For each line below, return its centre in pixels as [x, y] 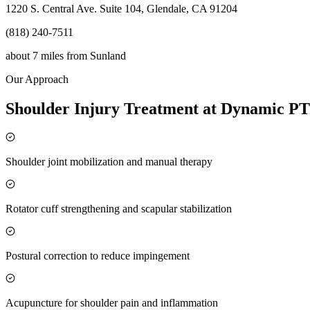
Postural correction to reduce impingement [98, 255]
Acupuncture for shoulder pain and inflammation [112, 302]
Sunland [108, 56]
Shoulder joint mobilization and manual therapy [109, 161]
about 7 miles [35, 56]
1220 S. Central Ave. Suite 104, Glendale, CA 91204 [121, 9]
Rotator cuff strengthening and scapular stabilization [119, 208]
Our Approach [37, 80]
